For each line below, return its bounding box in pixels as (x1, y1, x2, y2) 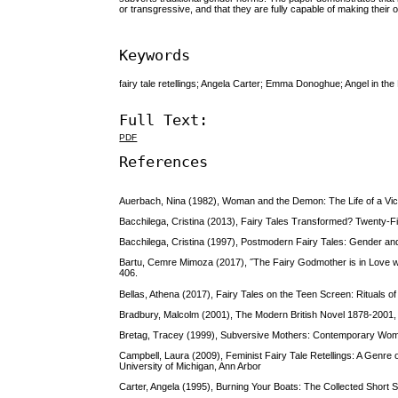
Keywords (119, 45, 191, 64)
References (119, 153, 209, 171)
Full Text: (119, 110, 209, 129)
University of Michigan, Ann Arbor (119, 361, 262, 372)
